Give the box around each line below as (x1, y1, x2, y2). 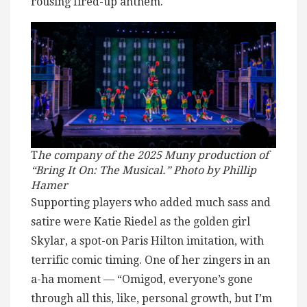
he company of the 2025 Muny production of (38, 148, 269, 162)
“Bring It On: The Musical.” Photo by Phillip (31, 163, 256, 177)
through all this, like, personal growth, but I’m (31, 291, 272, 305)
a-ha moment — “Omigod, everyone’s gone (31, 272, 253, 286)
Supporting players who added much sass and (31, 195, 271, 209)
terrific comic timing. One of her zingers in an (31, 253, 270, 267)
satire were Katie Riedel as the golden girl (31, 214, 250, 228)
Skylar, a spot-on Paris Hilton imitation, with (31, 234, 264, 247)
